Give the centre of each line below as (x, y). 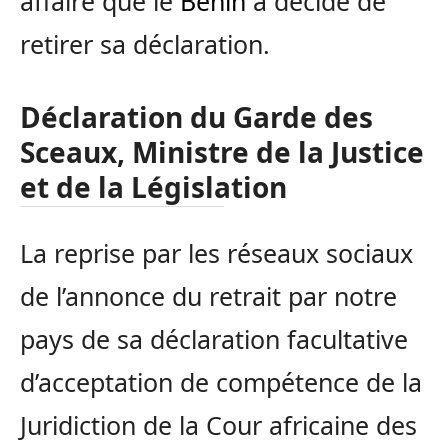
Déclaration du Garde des (196, 116)
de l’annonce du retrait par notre (208, 295)
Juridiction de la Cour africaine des (218, 424)
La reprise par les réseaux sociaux (216, 252)
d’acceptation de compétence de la (221, 381)
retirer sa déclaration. (145, 44)
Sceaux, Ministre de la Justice (222, 151)
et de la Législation (153, 186)
